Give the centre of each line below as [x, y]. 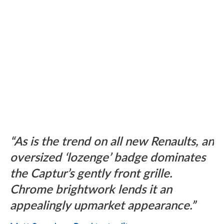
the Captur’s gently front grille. [91, 172]
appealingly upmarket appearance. [100, 204]
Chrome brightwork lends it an [91, 188]
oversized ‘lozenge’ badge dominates [108, 156]
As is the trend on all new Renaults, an [114, 140]
